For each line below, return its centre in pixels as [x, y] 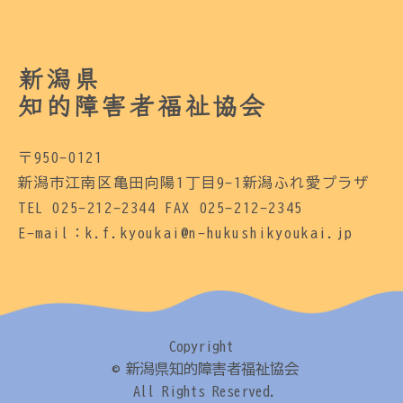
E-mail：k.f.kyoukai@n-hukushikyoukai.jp [186, 233]
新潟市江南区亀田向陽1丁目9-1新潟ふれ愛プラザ [194, 183]
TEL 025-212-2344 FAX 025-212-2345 [161, 208]
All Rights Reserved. [201, 391]
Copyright [201, 346]
